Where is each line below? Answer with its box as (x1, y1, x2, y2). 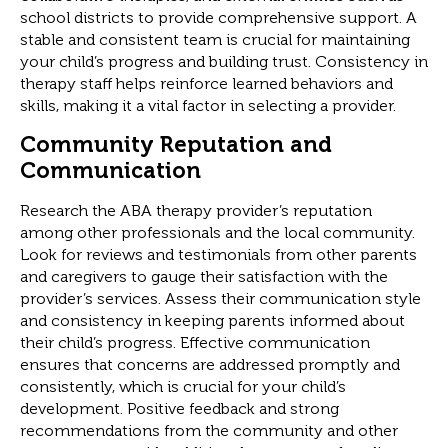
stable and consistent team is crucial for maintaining (20, 30, 410, 50)
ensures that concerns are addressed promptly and (20, 354, 400, 374)
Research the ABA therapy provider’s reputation (20, 200, 372, 220)
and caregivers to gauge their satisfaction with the (20, 266, 388, 286)
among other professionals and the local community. (20, 222, 415, 242)
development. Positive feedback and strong (20, 398, 339, 418)
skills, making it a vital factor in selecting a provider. (20, 96, 396, 116)
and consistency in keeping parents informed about (20, 310, 405, 330)
